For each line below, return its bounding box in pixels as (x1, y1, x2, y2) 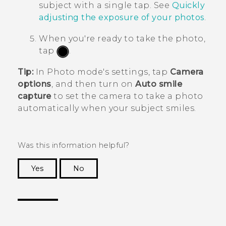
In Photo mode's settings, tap (33, 67, 170, 77)
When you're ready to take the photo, (39, 34, 205, 44)
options (18, 79, 51, 89)
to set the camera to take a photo (51, 91, 203, 101)
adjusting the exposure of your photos (39, 13, 204, 23)
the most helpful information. (95, 189, 208, 199)
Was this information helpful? (18, 140, 130, 150)
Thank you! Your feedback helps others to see (30, 179, 208, 188)
